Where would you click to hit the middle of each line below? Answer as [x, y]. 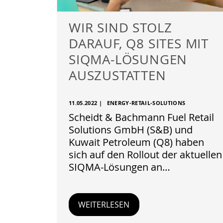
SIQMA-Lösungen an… [119, 167]
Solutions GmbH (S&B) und [131, 130]
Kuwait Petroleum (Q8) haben [136, 142]
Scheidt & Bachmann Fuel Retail [141, 117]
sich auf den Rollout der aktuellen [145, 155]
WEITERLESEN [104, 205]
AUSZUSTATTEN [117, 75]
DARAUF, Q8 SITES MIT [139, 43]
